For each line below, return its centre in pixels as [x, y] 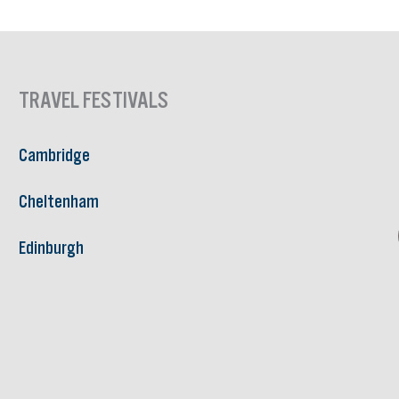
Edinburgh [51, 247]
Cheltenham [58, 200]
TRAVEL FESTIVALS [93, 99]
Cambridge [54, 154]
